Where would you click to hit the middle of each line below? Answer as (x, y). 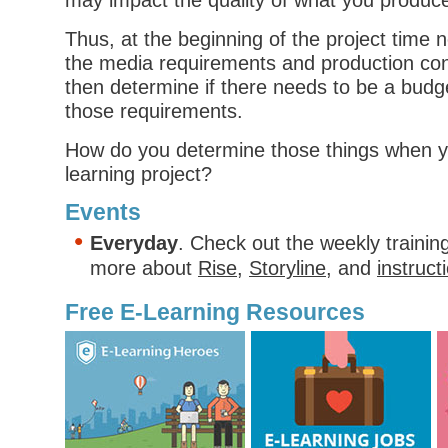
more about (144, 268)
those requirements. (154, 111)
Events (103, 212)
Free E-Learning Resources (215, 312)
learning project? (138, 174)
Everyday (134, 243)
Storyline (287, 268)
